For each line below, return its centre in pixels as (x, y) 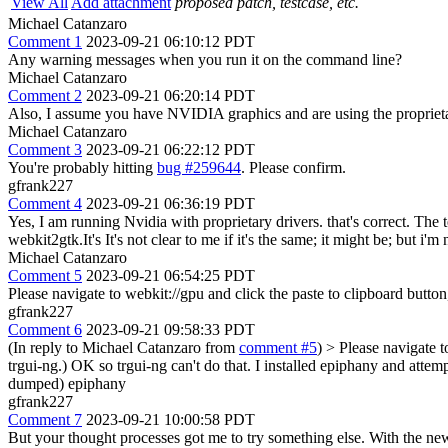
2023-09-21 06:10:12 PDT (170, 41)
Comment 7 (45, 419)
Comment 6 (45, 329)
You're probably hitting (82, 167)
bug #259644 (199, 167)
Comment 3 (45, 149)
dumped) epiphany (67, 383)
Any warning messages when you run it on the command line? (205, 59)
